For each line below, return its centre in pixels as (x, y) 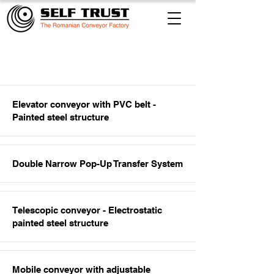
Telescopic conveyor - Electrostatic (87, 210)
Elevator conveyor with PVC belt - (84, 104)
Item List (98, 61)
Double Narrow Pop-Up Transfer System (98, 164)
